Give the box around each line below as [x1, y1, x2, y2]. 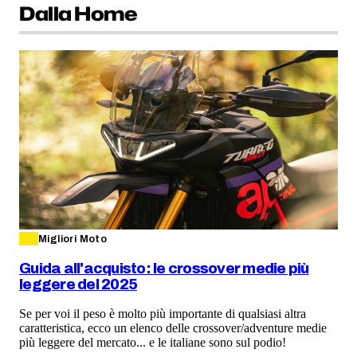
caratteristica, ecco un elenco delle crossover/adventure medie [19, 321, 327, 335]
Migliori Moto [38, 233, 108, 245]
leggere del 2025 [19, 276, 138, 292]
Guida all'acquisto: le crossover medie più [19, 260, 309, 277]
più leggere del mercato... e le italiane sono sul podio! [19, 335, 286, 350]
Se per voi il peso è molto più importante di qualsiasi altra [19, 307, 306, 321]
